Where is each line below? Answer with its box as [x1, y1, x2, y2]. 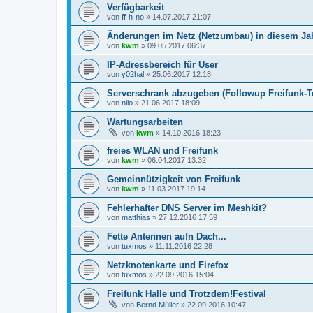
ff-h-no [122, 13, 144, 22]
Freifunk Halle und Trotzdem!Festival [107, 289, 266, 300]
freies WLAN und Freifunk [107, 145, 218, 156]
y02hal [122, 70, 144, 79]
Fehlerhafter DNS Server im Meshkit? [107, 203, 267, 214]
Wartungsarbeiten [107, 117, 183, 128]
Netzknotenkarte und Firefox [107, 260, 228, 271]
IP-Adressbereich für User [107, 59, 218, 71]
